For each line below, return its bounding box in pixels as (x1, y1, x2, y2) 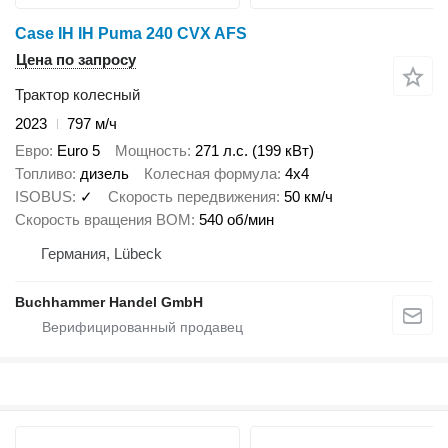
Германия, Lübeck (41, 244, 162, 262)
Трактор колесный (15, 86, 140, 103)
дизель (80, 164, 129, 182)
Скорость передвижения (108, 187, 276, 205)
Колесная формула (144, 164, 277, 182)
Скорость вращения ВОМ (15, 210, 191, 228)
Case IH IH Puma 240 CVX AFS (15, 25, 247, 42)
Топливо (15, 164, 72, 182)
